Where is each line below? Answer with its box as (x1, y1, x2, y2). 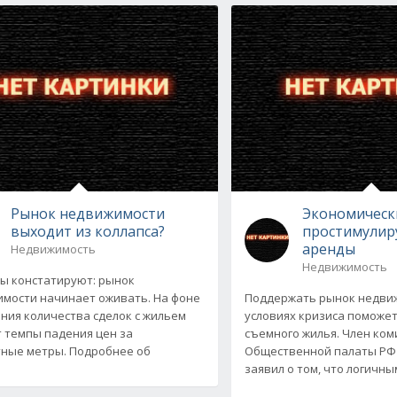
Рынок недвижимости (10, 203, 165, 223)
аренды (302, 238, 356, 259)
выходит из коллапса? (10, 221, 165, 241)
